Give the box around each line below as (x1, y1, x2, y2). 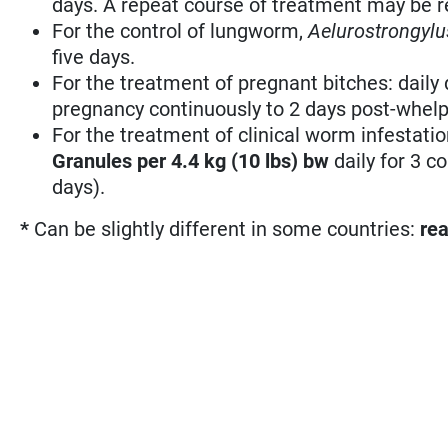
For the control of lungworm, (52, 18, 309, 43)
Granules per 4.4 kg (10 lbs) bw (52, 148, 335, 173)
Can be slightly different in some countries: (34, 216, 421, 241)
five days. (52, 44, 136, 69)
